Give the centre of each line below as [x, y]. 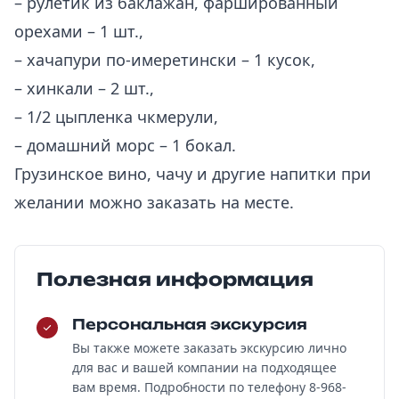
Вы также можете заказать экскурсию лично [209, 348]
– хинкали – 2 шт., [84, 88]
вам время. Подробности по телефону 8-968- [209, 387]
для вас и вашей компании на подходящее [204, 367]
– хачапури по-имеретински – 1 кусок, [165, 60]
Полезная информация [175, 279]
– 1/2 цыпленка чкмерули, [116, 117]
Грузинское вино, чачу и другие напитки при [193, 174]
